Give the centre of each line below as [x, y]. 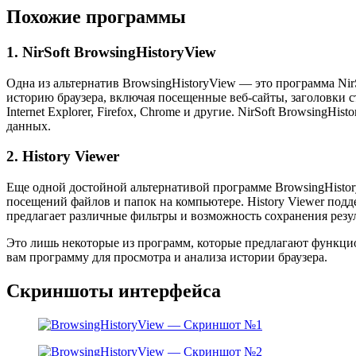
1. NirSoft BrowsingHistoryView [111, 52]
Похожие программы [96, 17]
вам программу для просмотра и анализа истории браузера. [167, 257]
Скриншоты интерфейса [114, 290]
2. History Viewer [63, 157]
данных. [29, 126]
